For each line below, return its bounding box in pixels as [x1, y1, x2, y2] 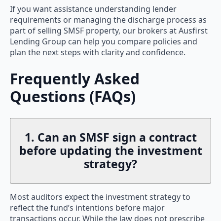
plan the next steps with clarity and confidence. [10, 47, 185, 58]
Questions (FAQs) [10, 86, 136, 107]
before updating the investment [19, 142, 202, 158]
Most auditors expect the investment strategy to [10, 191, 190, 202]
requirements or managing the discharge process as [10, 14, 207, 26]
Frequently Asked [10, 69, 140, 89]
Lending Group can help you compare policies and [10, 36, 197, 47]
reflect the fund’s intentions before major [10, 202, 165, 213]
